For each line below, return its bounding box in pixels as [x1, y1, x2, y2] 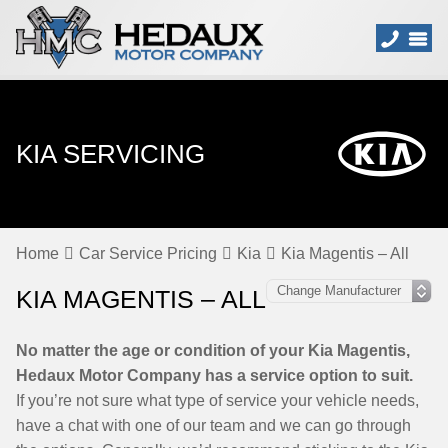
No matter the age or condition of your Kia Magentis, [16, 342, 410, 359]
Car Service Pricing [79, 245, 217, 262]
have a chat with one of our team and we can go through [16, 417, 411, 434]
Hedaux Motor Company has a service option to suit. [16, 367, 413, 384]
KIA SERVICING [16, 139, 205, 169]
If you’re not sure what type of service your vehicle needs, [16, 392, 419, 409]
